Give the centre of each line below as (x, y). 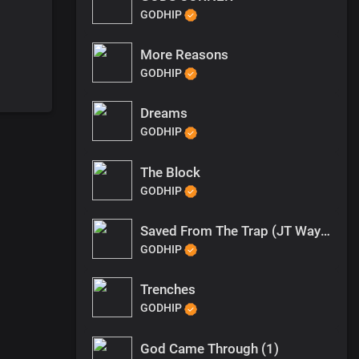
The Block (170, 172)
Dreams (164, 113)
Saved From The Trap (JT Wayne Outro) (325, 230)
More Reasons (184, 55)
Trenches (168, 290)
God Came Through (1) (210, 348)
